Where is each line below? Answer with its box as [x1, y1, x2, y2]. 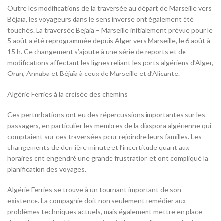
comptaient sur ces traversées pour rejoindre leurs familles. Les [7, 132, 202, 141]
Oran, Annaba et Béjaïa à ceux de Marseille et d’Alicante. [7, 69, 180, 78]
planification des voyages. [7, 165, 86, 174]
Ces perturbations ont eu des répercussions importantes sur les [7, 110, 205, 119]
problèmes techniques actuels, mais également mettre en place [7, 207, 202, 216]
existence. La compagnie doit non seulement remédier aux [7, 196, 186, 205]
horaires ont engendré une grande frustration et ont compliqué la [7, 154, 208, 163]
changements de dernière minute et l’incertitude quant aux [7, 143, 189, 152]
